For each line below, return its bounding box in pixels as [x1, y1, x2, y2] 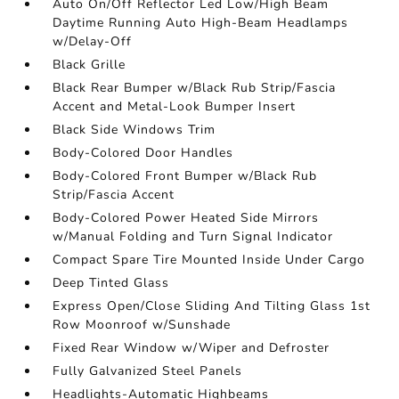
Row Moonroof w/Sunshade [53, 316, 232, 333]
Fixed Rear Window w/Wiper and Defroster [53, 339, 330, 356]
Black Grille [53, 56, 126, 73]
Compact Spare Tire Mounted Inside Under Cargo [53, 251, 366, 268]
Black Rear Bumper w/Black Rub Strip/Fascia [53, 79, 337, 96]
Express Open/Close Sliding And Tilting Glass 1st [53, 297, 371, 314]
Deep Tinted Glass [53, 274, 170, 291]
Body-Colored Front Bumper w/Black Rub [53, 167, 318, 184]
